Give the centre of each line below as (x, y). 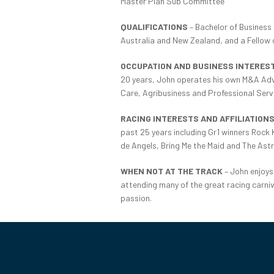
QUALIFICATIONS (154, 26)
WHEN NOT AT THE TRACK (172, 171)
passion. (136, 198)
